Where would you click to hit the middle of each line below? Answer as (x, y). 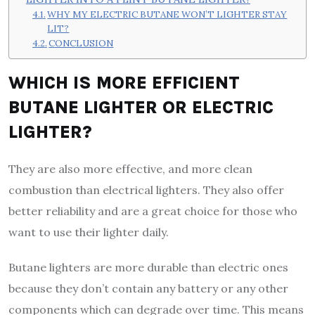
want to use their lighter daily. (89, 232)
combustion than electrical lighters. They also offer (146, 189)
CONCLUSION (81, 43)
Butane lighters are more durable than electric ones (148, 267)
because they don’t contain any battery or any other (148, 288)
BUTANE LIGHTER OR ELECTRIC (141, 107)
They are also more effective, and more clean (130, 168)
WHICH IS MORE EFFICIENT (124, 82)
